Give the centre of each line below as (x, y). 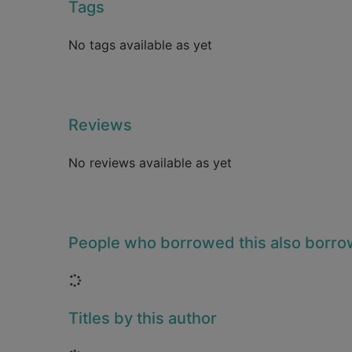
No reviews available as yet (150, 163)
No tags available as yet (140, 45)
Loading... (109, 280)
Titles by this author (143, 318)
